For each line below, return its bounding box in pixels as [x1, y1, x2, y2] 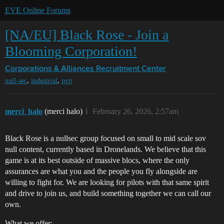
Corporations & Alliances [5, 65, 94, 73]
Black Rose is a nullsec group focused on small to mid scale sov [5, 134, 206, 143]
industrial [31, 77, 57, 85]
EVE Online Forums [5, 6, 70, 14]
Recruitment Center [96, 65, 166, 73]
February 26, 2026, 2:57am [92, 107, 178, 116]
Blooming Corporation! [5, 43, 137, 59]
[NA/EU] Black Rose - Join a [5, 27, 168, 42]
